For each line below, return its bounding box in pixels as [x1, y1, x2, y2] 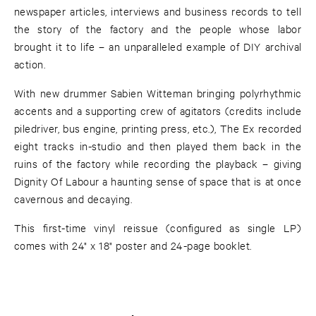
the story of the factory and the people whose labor [14, 22, 302, 36]
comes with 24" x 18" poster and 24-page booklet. [14, 238, 252, 253]
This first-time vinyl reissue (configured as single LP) [14, 221, 302, 235]
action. [14, 57, 46, 71]
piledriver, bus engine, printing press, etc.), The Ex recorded [14, 121, 302, 135]
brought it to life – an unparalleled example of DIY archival [14, 39, 302, 54]
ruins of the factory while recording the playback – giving [14, 157, 302, 171]
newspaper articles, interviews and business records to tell [14, 4, 302, 18]
